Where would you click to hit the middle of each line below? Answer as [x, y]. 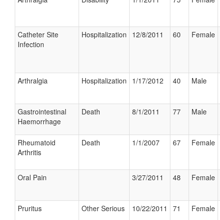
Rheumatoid [37, 142]
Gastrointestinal [42, 111]
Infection [31, 44]
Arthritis [29, 152]
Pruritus [30, 208]
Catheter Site [38, 34]
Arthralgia [33, 81]
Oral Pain [32, 177]
